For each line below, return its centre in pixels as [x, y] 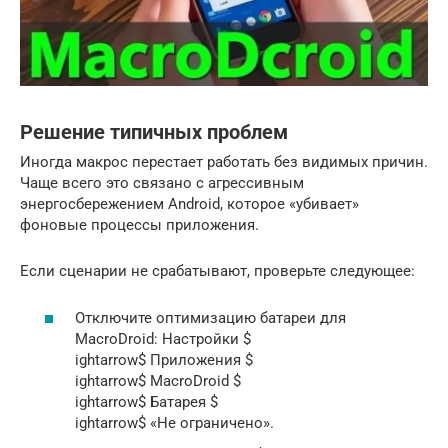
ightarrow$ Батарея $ [146, 401]
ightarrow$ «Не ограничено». [174, 422]
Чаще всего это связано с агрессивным [162, 183]
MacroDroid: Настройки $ [163, 338]
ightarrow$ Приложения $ [164, 359]
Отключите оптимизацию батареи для [210, 317]
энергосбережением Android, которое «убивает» [189, 204]
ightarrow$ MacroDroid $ [158, 380]
